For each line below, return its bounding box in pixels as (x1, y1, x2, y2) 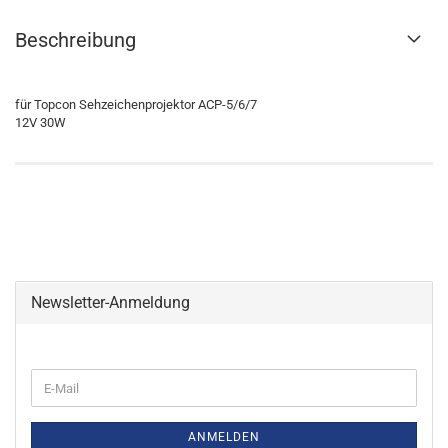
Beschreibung (15, 28, 136, 52)
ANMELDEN (188, 430, 260, 444)
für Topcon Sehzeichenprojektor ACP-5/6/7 (15, 97, 257, 112)
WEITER (30, 369, 75, 384)
